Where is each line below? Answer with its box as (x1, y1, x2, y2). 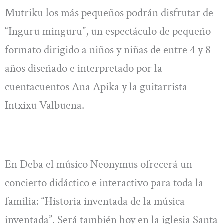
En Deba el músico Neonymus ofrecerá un (5, 157, 192, 172)
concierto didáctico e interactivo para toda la (5, 175, 203, 191)
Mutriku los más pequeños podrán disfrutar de (5, 5, 213, 21)
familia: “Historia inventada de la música (5, 194, 185, 209)
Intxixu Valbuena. (5, 98, 84, 113)
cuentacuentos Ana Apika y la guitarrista (5, 79, 187, 95)
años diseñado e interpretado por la (5, 61, 162, 76)
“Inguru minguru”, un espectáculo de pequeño (5, 24, 211, 39)
